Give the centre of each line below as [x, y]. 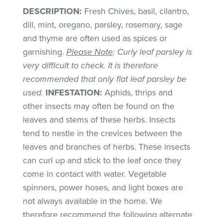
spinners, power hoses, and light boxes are [103, 187]
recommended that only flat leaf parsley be [105, 79]
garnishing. [45, 52]
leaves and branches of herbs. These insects [107, 147]
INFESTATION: [74, 92]
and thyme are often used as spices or [95, 38]
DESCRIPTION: [53, 11]
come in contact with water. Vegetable [95, 174]
